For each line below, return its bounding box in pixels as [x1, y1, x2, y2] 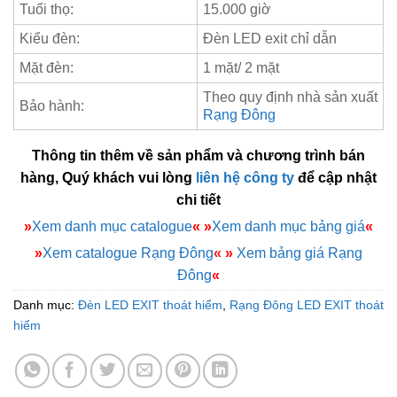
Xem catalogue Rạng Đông [43, 245, 214, 261]
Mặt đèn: [19, 60, 74, 75]
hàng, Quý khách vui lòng [20, 170, 196, 185]
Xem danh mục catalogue [32, 218, 192, 234]
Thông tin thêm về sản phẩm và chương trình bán [32, 148, 365, 163]
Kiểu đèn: [19, 31, 80, 46]
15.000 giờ [203, 2, 271, 17]
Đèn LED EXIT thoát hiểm [78, 298, 222, 313]
